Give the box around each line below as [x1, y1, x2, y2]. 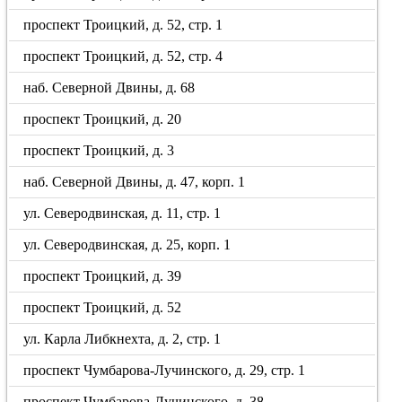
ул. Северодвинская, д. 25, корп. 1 [23, 237, 232, 252]
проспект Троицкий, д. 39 [23, 268, 182, 284]
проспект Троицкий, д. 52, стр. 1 [23, 17, 223, 32]
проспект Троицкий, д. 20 [23, 111, 182, 127]
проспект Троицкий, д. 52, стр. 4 [23, 48, 223, 64]
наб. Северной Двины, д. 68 [23, 80, 196, 95]
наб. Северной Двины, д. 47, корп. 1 [23, 174, 246, 189]
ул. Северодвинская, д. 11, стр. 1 [23, 205, 222, 221]
